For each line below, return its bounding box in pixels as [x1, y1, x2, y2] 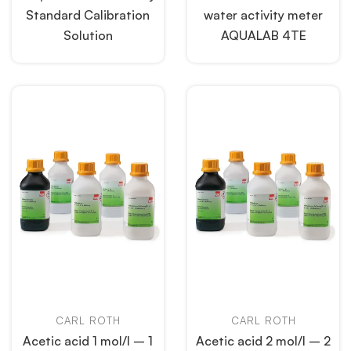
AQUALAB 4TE [220, 27, 306, 43]
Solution [63, 27, 113, 43]
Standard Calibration [26, 7, 150, 23]
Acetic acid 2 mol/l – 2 [196, 333, 331, 349]
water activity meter [204, 7, 323, 23]
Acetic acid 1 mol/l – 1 [23, 333, 153, 349]
